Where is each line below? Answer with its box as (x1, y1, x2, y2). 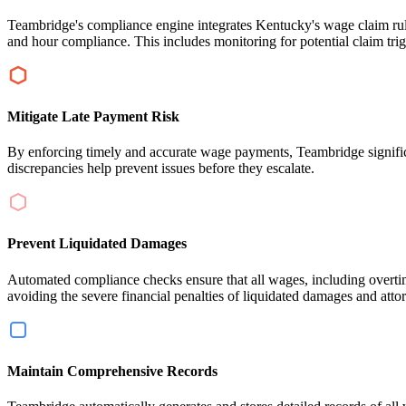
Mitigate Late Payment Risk (7, 108, 179, 124)
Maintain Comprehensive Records (7, 362, 217, 379)
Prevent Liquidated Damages (7, 236, 187, 252)
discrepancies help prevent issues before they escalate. (7, 160, 314, 177)
